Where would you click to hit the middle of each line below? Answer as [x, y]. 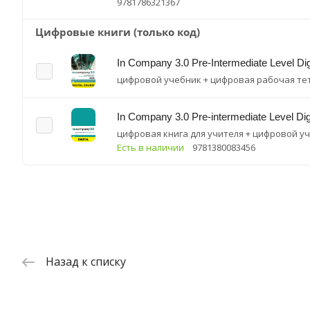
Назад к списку [86, 262]
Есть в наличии [151, 147]
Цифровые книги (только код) [118, 32]
